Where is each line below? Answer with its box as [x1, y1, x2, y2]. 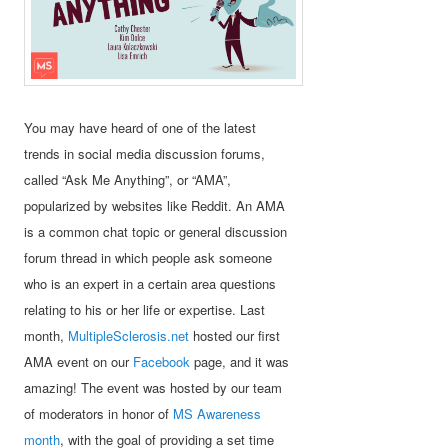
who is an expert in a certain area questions [24, 273, 277, 293]
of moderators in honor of [24, 403, 174, 423]
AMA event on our [24, 351, 134, 371]
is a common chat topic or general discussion [24, 221, 288, 241]
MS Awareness [173, 403, 262, 423]
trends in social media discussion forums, [24, 143, 266, 163]
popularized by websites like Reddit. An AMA [24, 195, 286, 215]
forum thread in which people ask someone [24, 247, 273, 267]
